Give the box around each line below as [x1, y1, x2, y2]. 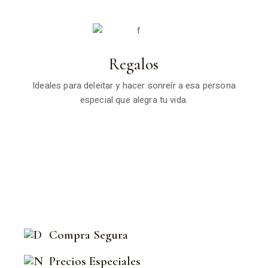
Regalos [109, 54, 159, 74]
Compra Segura [49, 227, 129, 242]
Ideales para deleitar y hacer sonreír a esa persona [32, 78, 236, 92]
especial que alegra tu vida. [80, 93, 188, 106]
